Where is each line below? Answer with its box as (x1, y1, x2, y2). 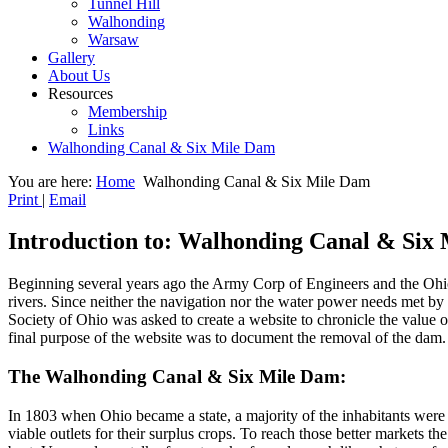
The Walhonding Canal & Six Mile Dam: (8, 366, 346, 388)
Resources (48, 84, 113, 102)
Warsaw (88, 30, 139, 48)
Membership (88, 102, 167, 120)
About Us (48, 66, 110, 84)
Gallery (48, 48, 95, 66)
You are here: (8, 172, 96, 190)
